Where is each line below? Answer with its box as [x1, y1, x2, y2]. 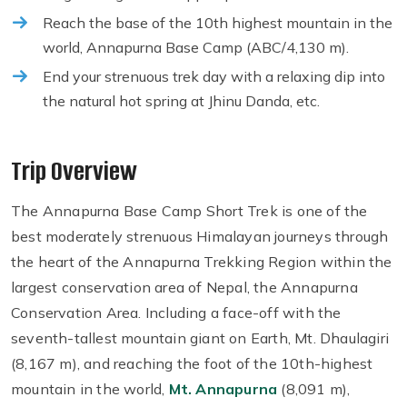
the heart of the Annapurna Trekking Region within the [11, 253, 392, 272]
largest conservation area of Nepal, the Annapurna [11, 278, 358, 297]
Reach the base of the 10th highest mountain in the [43, 14, 392, 33]
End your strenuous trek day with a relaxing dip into [43, 67, 385, 86]
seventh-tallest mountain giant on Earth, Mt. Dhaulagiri [11, 329, 390, 348]
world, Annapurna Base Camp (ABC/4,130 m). [43, 38, 349, 57]
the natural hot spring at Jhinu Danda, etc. [43, 92, 320, 111]
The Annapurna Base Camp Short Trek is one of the [11, 202, 368, 221]
